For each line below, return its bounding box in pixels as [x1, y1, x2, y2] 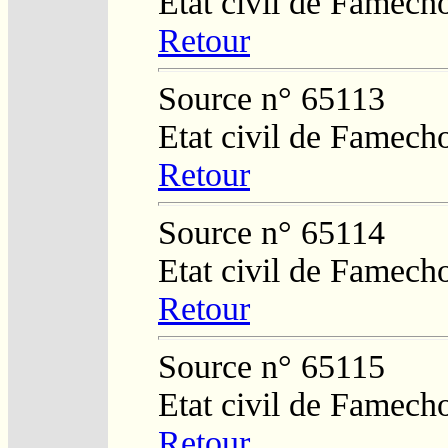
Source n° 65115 [158, 347, 385, 385]
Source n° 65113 [158, 79, 385, 117]
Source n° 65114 [158, 213, 385, 251]
